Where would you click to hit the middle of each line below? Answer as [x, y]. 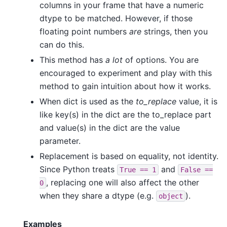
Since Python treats [78, 169]
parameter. [60, 141]
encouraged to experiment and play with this [126, 73]
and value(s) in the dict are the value [110, 127]
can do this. [62, 44]
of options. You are [161, 60]
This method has [72, 60]
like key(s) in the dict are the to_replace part [125, 114]
